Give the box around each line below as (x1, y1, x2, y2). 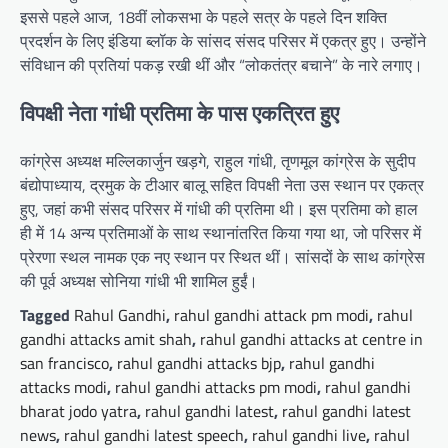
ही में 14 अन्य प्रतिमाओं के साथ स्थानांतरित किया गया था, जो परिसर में (20, 221, 421, 246)
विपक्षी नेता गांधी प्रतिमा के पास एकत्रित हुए (20, 96, 339, 129)
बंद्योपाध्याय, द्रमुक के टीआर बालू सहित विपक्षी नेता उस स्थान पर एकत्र (20, 173, 424, 198)
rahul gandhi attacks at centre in (200, 327, 423, 352)
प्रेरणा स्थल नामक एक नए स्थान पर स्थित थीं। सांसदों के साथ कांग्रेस (20, 245, 425, 270)
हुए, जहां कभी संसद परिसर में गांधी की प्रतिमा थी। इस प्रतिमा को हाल (20, 197, 418, 222)
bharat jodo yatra (20, 399, 137, 424)
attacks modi (20, 375, 107, 400)
